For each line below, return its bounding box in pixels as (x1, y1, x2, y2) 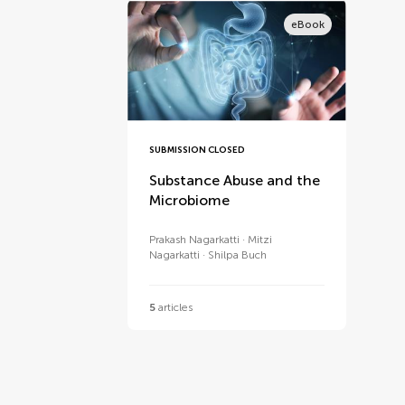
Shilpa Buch (208, 248, 268, 261)
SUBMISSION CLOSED (149, 144, 246, 155)
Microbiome (149, 191, 231, 209)
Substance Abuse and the (149, 171, 321, 189)
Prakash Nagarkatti (149, 232, 240, 246)
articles (155, 300, 193, 314)
